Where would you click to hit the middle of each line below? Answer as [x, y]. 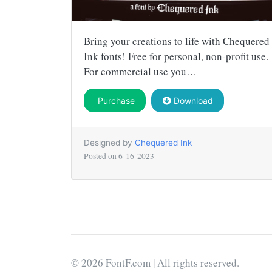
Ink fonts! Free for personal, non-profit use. [176, 56]
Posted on [101, 156]
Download [192, 100]
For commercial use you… [140, 71]
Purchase [115, 100]
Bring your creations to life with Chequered [177, 41]
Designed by [109, 142]
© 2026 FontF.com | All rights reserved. [155, 262]
